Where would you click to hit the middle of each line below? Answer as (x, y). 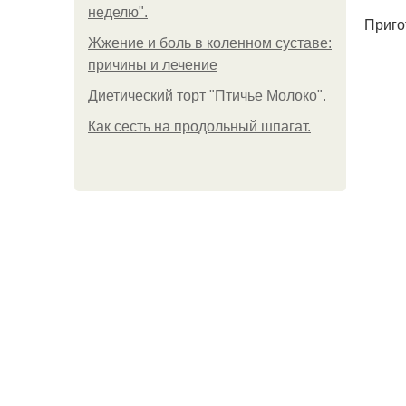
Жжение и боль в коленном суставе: (210, 43)
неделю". (118, 12)
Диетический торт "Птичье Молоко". (207, 96)
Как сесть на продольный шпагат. (199, 126)
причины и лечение (153, 65)
